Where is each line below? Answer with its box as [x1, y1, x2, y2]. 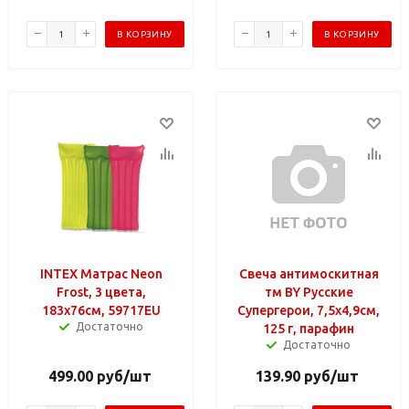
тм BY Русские [264, 284, 353, 299]
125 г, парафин [263, 320, 354, 336]
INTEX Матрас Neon [40, 266, 163, 281]
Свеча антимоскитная [238, 266, 379, 281]
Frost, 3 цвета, [57, 284, 146, 299]
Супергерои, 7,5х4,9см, [237, 302, 380, 318]
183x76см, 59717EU [42, 302, 161, 318]
